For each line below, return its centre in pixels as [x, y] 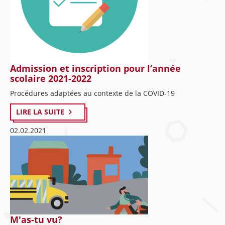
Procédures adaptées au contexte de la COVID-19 [92, 93]
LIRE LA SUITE [40, 112]
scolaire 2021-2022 [51, 78]
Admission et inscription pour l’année [95, 68]
